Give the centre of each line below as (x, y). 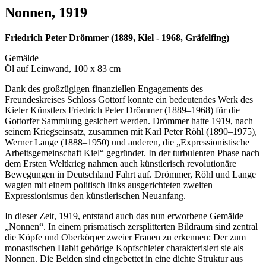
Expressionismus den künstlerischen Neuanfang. (95, 195)
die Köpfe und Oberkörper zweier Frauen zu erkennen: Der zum (125, 237)
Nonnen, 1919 (46, 12)
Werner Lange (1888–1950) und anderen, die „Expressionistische (127, 142)
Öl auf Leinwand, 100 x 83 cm (63, 68)
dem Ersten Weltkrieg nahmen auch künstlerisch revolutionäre (121, 163)
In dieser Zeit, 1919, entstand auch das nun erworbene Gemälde (124, 216)
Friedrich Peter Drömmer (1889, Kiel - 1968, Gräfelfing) (117, 37)
